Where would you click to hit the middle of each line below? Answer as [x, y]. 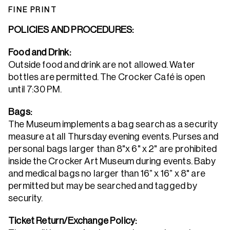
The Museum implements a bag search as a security [113, 124]
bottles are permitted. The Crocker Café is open [107, 77]
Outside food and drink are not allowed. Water [102, 65]
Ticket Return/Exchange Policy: [73, 221]
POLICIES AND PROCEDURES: [72, 30]
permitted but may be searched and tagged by [103, 186]
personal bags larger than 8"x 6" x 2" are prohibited [113, 149]
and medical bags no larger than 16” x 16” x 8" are [107, 174]
